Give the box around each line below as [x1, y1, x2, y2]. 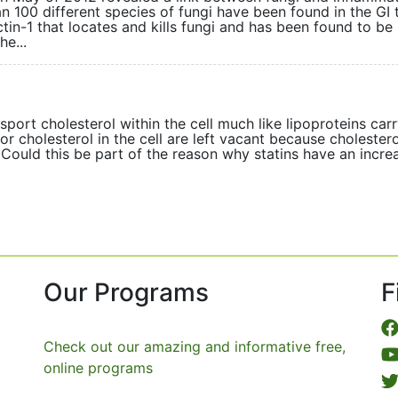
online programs [44, 359, 153, 377]
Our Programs [44, 277, 209, 307]
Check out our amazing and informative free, [44, 338, 346, 355]
